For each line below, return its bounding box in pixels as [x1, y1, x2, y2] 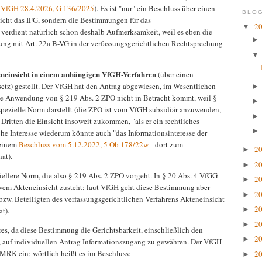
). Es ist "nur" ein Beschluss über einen [94, 3, 215, 14]
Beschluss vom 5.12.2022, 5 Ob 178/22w [19, 139, 149, 150]
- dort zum [149, 139, 183, 150]
